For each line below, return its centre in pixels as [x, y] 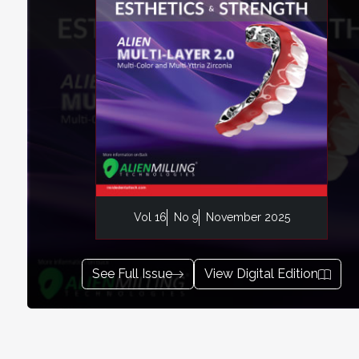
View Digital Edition [261, 274]
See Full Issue [132, 274]
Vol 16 [150, 217]
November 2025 [248, 217]
